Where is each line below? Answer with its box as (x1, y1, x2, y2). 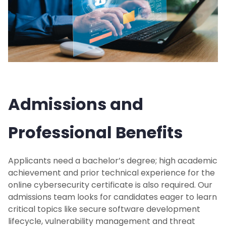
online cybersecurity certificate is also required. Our (8, 179, 212, 191)
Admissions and (8, 93, 143, 116)
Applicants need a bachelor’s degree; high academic (8, 155, 217, 167)
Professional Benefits (8, 121, 183, 144)
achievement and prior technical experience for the (8, 167, 215, 179)
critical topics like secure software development (8, 203, 200, 215)
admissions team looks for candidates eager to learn (8, 191, 217, 203)
